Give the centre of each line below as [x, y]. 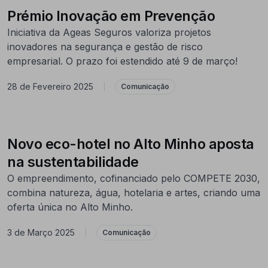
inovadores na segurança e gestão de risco [105, 46]
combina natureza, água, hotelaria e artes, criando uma [134, 192]
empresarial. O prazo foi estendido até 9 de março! [122, 61]
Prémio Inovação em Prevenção [111, 16]
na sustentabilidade [74, 162]
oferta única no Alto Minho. [70, 207]
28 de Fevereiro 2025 [50, 87]
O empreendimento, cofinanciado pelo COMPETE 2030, [134, 178]
